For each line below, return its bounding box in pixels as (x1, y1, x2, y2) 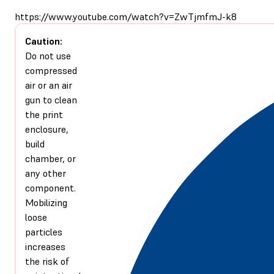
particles (25, 225, 62, 238)
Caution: (25, 34, 62, 47)
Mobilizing (25, 196, 67, 209)
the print (25, 108, 63, 120)
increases (25, 240, 65, 253)
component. (25, 181, 76, 194)
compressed (25, 64, 77, 76)
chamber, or (25, 152, 76, 165)
